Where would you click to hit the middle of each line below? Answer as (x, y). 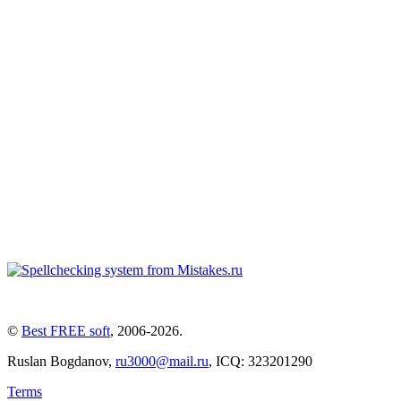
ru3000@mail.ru (162, 361)
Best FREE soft (66, 330)
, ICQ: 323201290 (260, 361)
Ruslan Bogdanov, (61, 361)
